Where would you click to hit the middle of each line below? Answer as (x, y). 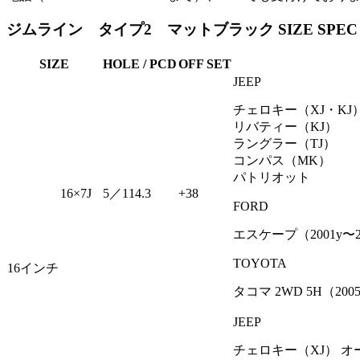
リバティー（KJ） (285, 127)
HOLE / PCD (140, 64)
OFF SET (205, 64)
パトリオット (272, 177)
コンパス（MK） (282, 160)
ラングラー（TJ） (284, 143)
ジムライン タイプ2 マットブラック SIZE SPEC (182, 30)
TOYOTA (260, 263)
